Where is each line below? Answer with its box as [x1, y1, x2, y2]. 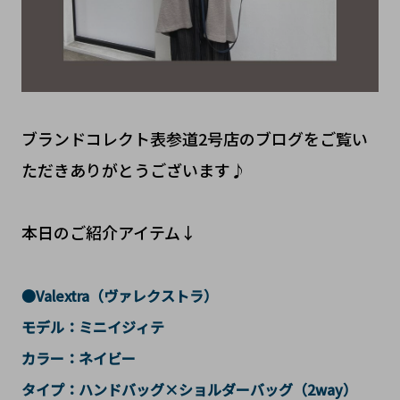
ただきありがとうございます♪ [21, 158, 246, 182]
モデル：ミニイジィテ [21, 316, 179, 338]
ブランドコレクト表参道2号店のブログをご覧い [21, 127, 368, 151]
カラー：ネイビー [21, 347, 136, 370]
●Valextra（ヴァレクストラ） [21, 285, 218, 307]
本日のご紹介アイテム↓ [21, 221, 196, 245]
